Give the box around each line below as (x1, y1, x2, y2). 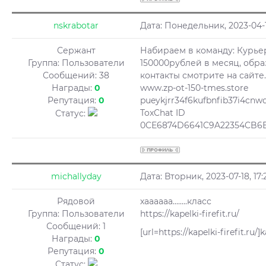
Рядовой (57, 196, 95, 207)
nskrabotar (53, 20, 99, 31)
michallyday (50, 171, 102, 182)
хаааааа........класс (140, 196, 211, 207)
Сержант (56, 45, 96, 56)
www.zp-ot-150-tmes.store (140, 83, 248, 93)
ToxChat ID (140, 107, 185, 118)
